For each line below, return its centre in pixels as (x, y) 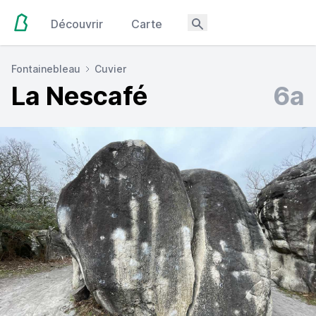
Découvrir (77, 24)
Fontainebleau (46, 69)
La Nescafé (79, 96)
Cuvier (110, 69)
